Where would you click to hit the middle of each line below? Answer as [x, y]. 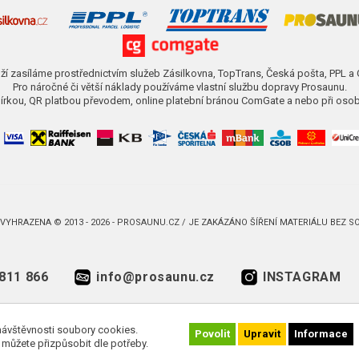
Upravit [262, 334]
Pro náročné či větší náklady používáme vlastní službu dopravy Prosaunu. [180, 87]
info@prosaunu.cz [155, 277]
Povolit [212, 334]
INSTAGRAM [302, 277]
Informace [321, 334]
